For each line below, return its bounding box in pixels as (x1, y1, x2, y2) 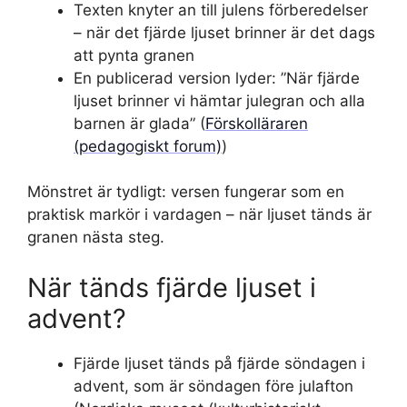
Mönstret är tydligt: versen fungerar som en (27, 183, 344, 201)
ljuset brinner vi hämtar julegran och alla (74, 91, 365, 110)
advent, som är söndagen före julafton (74, 376, 353, 395)
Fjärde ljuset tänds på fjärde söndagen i (74, 353, 365, 372)
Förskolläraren (205, 114, 308, 133)
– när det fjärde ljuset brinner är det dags (74, 23, 375, 42)
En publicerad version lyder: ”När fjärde (74, 68, 360, 87)
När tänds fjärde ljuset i (27, 271, 316, 303)
